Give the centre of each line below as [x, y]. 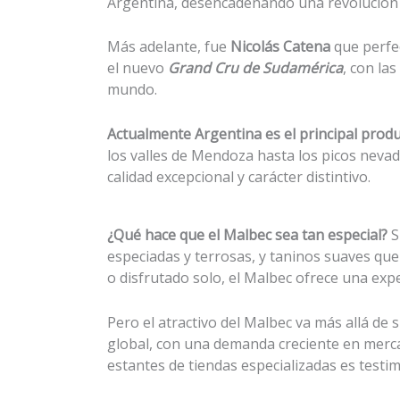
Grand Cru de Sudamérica [255, 68]
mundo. [132, 90]
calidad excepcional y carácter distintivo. [239, 176]
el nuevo [137, 68]
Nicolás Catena [280, 47]
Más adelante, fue [169, 47]
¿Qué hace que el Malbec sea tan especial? [247, 235]
